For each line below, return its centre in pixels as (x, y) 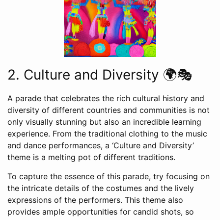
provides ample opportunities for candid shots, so (101, 212)
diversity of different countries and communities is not (109, 110)
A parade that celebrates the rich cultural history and (106, 98)
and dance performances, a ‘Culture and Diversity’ (101, 146)
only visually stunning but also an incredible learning (104, 122)
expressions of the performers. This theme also (95, 200)
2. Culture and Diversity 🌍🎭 (100, 75)
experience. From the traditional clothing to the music (107, 134)
